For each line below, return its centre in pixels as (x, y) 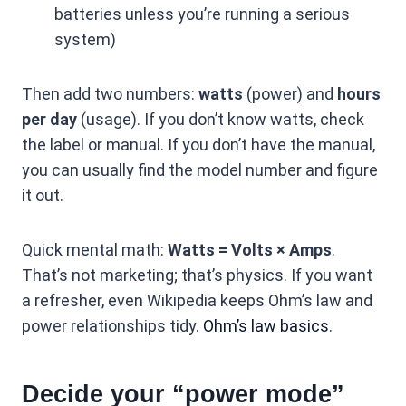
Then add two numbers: (110, 94)
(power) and (290, 94)
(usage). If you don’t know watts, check (221, 119)
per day (49, 119)
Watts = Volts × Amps (250, 250)
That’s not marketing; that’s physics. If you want (197, 275)
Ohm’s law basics (266, 326)
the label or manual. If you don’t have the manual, (198, 145)
